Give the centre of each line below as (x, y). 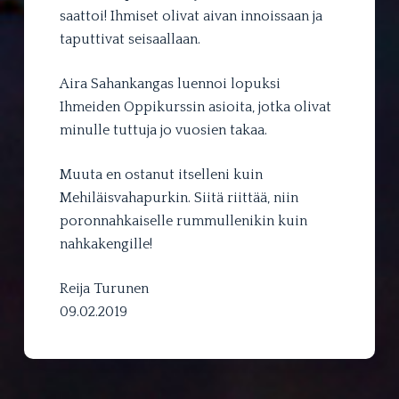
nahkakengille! (106, 244)
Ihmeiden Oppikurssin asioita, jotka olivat (195, 106)
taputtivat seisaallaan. (130, 39)
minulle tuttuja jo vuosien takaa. (163, 130)
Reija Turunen (104, 288)
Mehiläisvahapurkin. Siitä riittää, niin (179, 197)
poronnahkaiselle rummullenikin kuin (183, 220)
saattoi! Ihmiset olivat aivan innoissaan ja (191, 16)
